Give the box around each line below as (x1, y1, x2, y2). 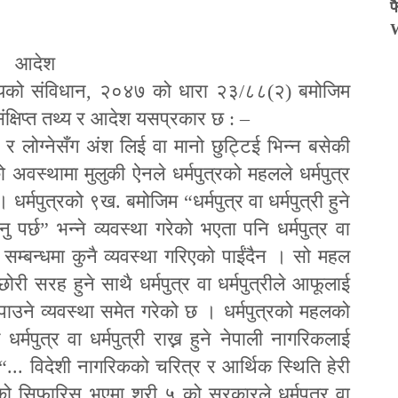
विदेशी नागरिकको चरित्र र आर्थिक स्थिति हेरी (29, 354, 351, 378)
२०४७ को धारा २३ (99, 79, 239, 102)
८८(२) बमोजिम (243, 79, 351, 102)
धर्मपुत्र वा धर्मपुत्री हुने (192, 189, 351, 212)
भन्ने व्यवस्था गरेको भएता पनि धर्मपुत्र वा (57, 217, 351, 240)
